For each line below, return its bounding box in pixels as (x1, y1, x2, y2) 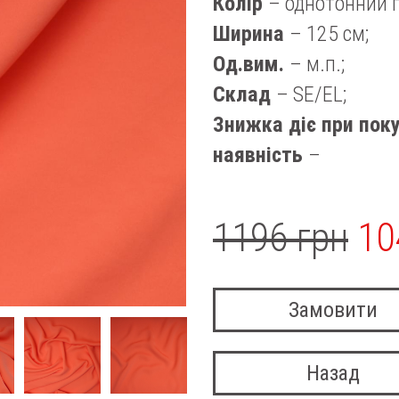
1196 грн (213, 215, 348, 261)
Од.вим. (213, 52, 289, 77)
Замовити (289, 297, 378, 322)
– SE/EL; (276, 82, 346, 107)
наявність (213, 142, 308, 167)
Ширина (213, 21, 289, 46)
